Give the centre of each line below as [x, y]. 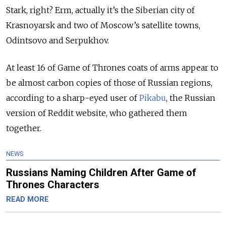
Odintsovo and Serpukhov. [58, 40]
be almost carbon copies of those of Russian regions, [109, 82]
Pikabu [153, 98]
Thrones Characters [53, 184]
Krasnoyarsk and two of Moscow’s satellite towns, [103, 25]
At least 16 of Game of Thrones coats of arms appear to [112, 67]
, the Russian [191, 98]
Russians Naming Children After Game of [101, 172]
